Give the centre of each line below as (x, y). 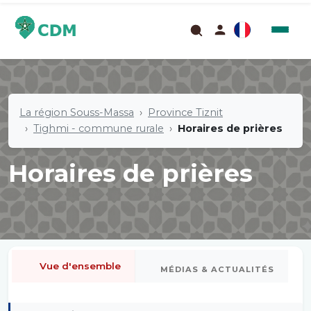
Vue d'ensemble (80, 266)
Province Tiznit (185, 112)
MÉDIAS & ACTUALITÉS (217, 269)
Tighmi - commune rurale (99, 128)
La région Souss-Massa (77, 112)
